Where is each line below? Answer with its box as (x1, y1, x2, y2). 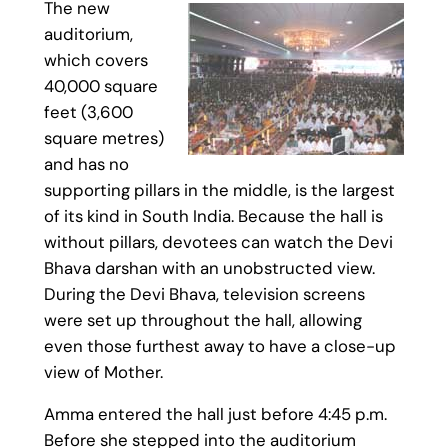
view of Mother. (43, 360, 163, 383)
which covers (43, 48, 148, 71)
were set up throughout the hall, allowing (43, 308, 362, 331)
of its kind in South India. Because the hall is (43, 204, 383, 227)
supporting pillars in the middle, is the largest (43, 178, 395, 201)
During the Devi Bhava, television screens (43, 282, 365, 305)
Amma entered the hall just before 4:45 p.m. (43, 403, 387, 426)
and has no (43, 152, 129, 175)
